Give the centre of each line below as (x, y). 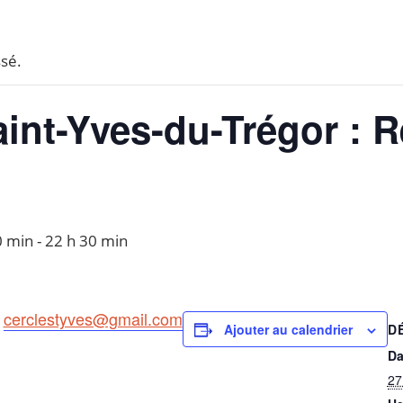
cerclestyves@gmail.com (93, 319)
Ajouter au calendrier (288, 330)
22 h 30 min (86, 241)
